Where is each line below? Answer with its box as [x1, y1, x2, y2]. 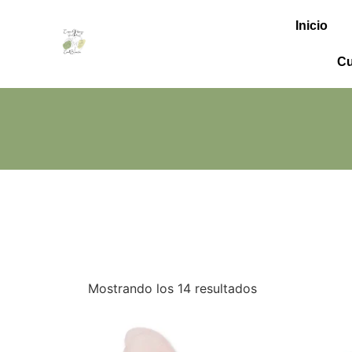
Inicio [295, 19, 328, 32]
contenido [12, 9, 63, 22]
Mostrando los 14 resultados [88, 280, 257, 296]
